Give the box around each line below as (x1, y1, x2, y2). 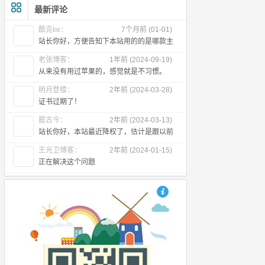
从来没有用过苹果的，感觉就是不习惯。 (38, 67, 167, 76)
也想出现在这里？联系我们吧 (166, 188, 258, 196)
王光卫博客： (38, 146, 82, 154)
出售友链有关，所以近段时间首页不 (38, 137, 153, 145)
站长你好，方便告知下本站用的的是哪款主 (38, 37, 174, 46)
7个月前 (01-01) (121, 25, 172, 34)
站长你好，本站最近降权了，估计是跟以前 (38, 128, 174, 136)
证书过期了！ (38, 98, 82, 106)
